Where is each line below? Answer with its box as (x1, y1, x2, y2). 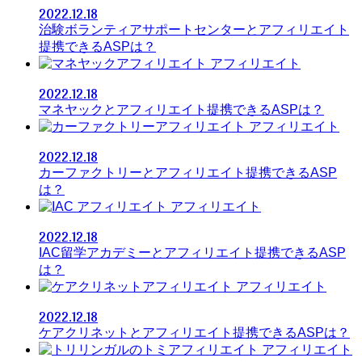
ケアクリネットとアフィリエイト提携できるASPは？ (39, 326, 350, 340)
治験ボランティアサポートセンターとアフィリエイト (39, 23, 349, 37)
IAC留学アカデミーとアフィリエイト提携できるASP (39, 246, 346, 260)
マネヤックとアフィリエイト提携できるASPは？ (39, 103, 324, 117)
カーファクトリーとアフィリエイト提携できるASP (39, 166, 337, 180)
